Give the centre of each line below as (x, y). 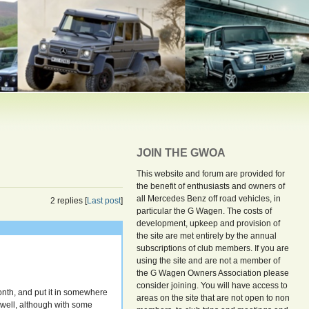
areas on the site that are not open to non (213, 298)
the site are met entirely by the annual (207, 236)
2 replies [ (69, 200)
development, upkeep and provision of (209, 223)
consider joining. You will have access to (212, 286)
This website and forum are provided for (211, 174)
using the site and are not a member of (209, 261)
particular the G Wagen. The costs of (205, 211)
